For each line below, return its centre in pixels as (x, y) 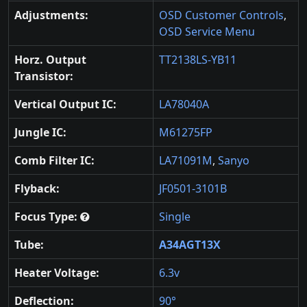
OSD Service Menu (207, 32)
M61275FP (186, 132)
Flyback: (37, 188)
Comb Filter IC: (54, 160)
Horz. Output (50, 60)
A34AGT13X (190, 245)
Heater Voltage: (57, 273)
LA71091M (186, 160)
